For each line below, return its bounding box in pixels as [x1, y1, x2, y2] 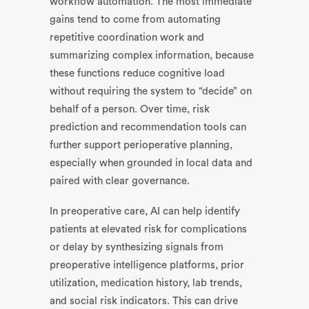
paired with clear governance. [50, 176, 190, 186]
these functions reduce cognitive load [50, 68, 225, 79]
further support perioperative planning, [50, 140, 232, 150]
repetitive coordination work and [50, 32, 204, 43]
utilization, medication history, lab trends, [50, 278, 242, 288]
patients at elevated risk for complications [50, 224, 247, 235]
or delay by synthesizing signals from [50, 242, 223, 252]
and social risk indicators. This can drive [50, 296, 238, 306]
